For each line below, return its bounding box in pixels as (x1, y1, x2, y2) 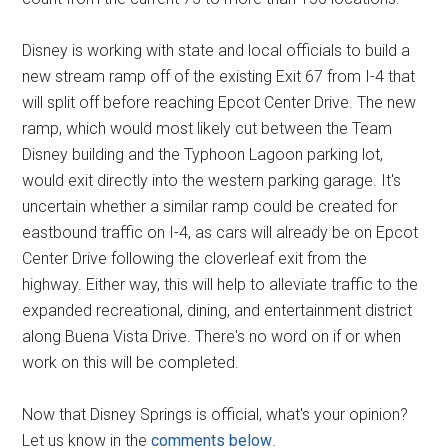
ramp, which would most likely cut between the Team (22, 119, 393, 139)
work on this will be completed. (22, 353, 240, 373)
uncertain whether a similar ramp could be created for (22, 197, 398, 217)
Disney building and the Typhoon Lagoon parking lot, (22, 145, 384, 165)
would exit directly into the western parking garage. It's (22, 171, 402, 191)
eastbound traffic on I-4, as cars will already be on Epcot (22, 223, 419, 243)
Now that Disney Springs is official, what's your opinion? (22, 405, 409, 425)
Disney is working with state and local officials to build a (22, 41, 411, 61)
